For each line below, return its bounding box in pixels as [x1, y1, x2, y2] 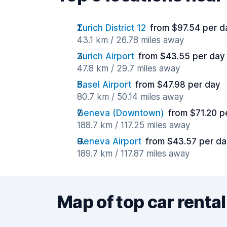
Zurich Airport [77, 51, 134, 61]
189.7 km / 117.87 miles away [77, 148, 190, 159]
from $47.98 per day [135, 80, 220, 90]
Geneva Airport [77, 136, 141, 146]
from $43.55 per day [138, 51, 225, 61]
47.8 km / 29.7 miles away [77, 63, 180, 73]
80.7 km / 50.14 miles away [77, 92, 183, 102]
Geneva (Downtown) [77, 108, 164, 118]
